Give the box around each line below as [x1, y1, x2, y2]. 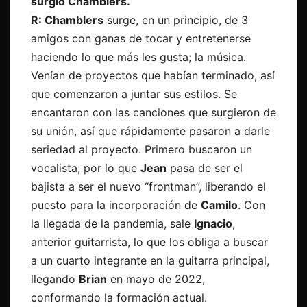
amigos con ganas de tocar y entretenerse [31, 32, 251, 46]
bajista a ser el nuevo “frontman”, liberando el [31, 180, 266, 194]
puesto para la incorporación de [31, 198, 201, 212]
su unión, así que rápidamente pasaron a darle [31, 124, 270, 138]
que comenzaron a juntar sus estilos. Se [31, 87, 237, 101]
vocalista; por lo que [31, 161, 140, 175]
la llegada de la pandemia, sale [31, 217, 194, 231]
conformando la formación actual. [31, 291, 207, 305]
